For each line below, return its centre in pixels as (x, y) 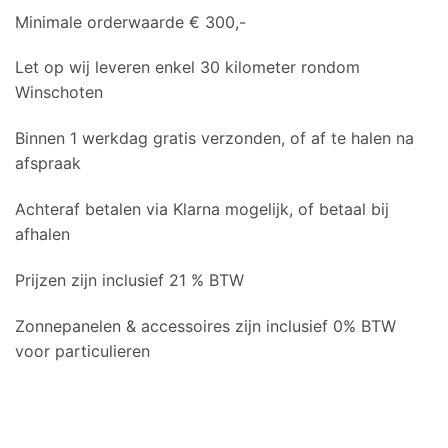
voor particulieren (82, 350)
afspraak (48, 163)
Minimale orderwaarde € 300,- (130, 21)
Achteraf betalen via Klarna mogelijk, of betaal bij (202, 208)
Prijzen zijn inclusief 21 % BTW (129, 279)
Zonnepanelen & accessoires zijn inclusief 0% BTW (205, 325)
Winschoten (59, 92)
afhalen (42, 233)
